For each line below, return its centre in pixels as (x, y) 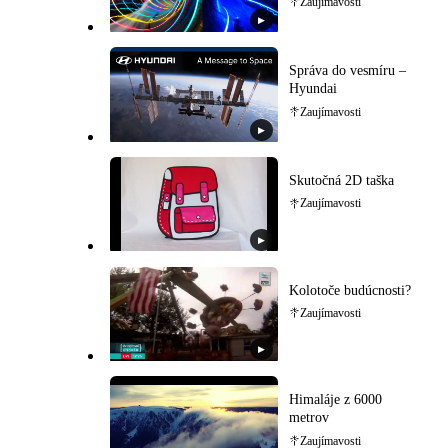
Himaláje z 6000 (335, 400)
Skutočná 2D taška (341, 180)
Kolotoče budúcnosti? (349, 290)
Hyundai (312, 89)
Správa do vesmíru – (347, 71)
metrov (308, 418)
